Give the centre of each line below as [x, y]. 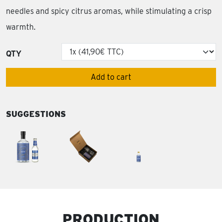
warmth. [21, 27]
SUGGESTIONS [36, 114]
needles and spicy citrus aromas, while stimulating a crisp [109, 11]
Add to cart [111, 77]
